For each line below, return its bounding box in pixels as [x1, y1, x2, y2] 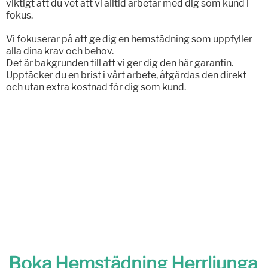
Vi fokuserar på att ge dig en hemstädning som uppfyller [5, 33, 252, 45]
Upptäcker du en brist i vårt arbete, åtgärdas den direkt [5, 69, 246, 81]
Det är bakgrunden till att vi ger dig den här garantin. [5, 57, 233, 69]
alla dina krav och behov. [5, 45, 114, 57]
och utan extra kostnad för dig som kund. [5, 81, 188, 93]
